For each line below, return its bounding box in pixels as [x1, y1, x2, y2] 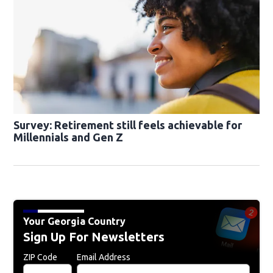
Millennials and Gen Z [13, 131, 124, 144]
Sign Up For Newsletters [23, 230, 165, 244]
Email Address [77, 252, 131, 263]
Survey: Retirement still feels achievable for [13, 119, 243, 132]
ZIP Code [23, 252, 58, 263]
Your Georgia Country [23, 216, 126, 227]
